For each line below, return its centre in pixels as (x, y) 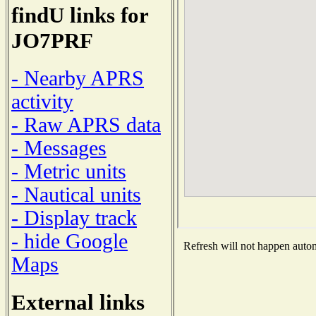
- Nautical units (76, 194)
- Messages (59, 148)
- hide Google (69, 241)
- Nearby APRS (78, 78)
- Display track (74, 218)
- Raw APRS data (86, 124)
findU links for (80, 16)
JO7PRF (52, 41)
